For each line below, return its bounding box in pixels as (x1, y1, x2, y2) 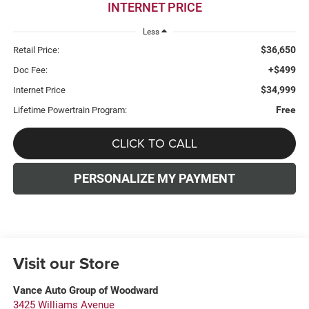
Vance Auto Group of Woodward (12, 284, 158, 297)
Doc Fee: (12, 65, 48, 76)
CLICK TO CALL (112, 134, 197, 152)
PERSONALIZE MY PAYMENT (74, 171, 235, 186)
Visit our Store (12, 251, 119, 276)
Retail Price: (12, 45, 59, 56)
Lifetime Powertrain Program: (12, 105, 127, 116)
